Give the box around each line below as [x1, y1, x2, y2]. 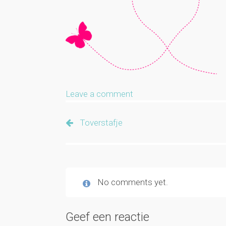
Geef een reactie [66, 210, 150, 224]
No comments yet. [97, 177, 168, 187]
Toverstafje [79, 117, 123, 128]
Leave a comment [66, 89, 134, 99]
